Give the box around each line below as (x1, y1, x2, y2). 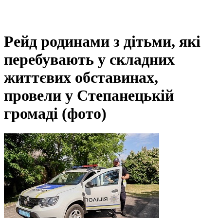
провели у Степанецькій (4, 87, 174, 105)
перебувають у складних (4, 51, 175, 69)
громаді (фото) (4, 105, 107, 123)
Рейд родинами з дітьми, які (4, 33, 200, 51)
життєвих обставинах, (4, 69, 158, 87)
